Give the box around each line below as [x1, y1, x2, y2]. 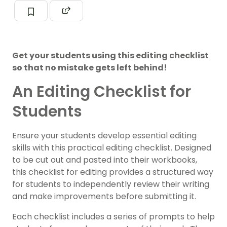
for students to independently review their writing [12, 178, 209, 191]
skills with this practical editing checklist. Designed [12, 142, 211, 154]
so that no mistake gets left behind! [12, 62, 167, 74]
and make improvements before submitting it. [12, 191, 196, 203]
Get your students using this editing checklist [12, 50, 209, 62]
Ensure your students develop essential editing [12, 130, 197, 142]
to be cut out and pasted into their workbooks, [12, 154, 197, 166]
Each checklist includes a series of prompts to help [12, 211, 215, 223]
